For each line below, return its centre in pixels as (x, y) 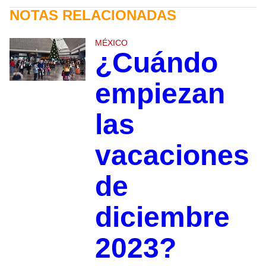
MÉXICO (111, 43)
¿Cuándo (156, 63)
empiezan (160, 94)
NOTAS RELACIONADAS (93, 15)
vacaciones (172, 156)
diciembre (162, 217)
